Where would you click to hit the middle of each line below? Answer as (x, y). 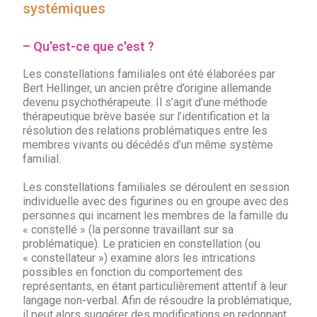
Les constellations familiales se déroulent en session (156, 187)
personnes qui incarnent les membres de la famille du (156, 215)
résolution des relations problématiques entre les (145, 131)
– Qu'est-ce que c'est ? (89, 46)
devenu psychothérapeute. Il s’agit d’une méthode (145, 102)
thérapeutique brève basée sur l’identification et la (146, 116)
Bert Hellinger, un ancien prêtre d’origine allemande (148, 88)
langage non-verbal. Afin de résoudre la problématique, (157, 300)
